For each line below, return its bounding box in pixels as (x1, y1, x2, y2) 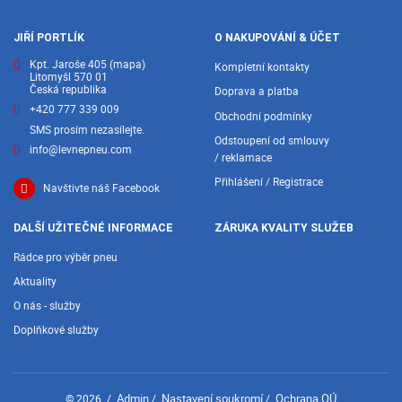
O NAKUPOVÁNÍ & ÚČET (214, 31, 340, 45)
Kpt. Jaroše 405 (29, 57, 109, 73)
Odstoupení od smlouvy (214, 132, 329, 148)
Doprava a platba (214, 83, 299, 100)
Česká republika (29, 82, 107, 98)
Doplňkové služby (13, 322, 99, 338)
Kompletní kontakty (214, 59, 310, 75)
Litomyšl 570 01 (29, 69, 108, 85)
